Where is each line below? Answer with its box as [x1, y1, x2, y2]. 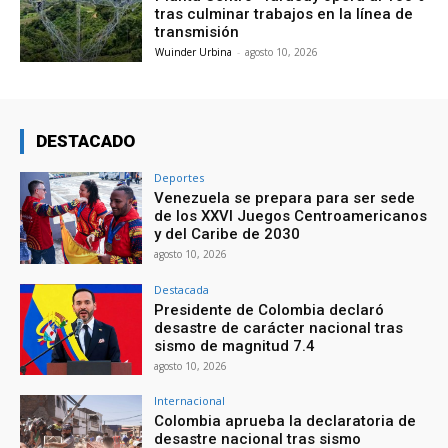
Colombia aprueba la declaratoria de [154, 412, 417, 431]
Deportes [154, 169, 205, 185]
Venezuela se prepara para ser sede [154, 188, 416, 207]
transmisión [155, 23, 240, 42]
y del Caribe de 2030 [154, 224, 301, 243]
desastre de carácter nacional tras [154, 318, 404, 337]
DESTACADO [36, 130, 135, 151]
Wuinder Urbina [155, 45, 233, 60]
